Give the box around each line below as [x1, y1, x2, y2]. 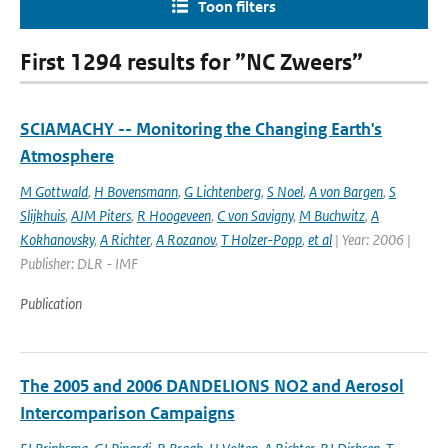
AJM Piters [71, 206, 131, 225]
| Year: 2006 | [332, 230, 411, 249]
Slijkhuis [20, 206, 65, 225]
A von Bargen [309, 182, 383, 201]
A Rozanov [156, 230, 215, 249]
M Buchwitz [299, 206, 365, 225]
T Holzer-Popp [221, 230, 302, 249]
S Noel [267, 182, 303, 201]
